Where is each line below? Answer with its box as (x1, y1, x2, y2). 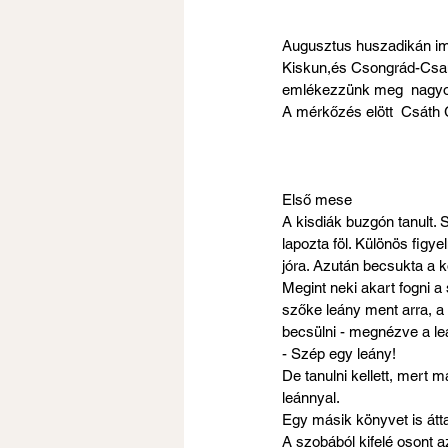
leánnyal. (282, 389, 340, 407)
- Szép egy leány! (282, 345, 396, 363)
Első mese (282, 191, 352, 209)
